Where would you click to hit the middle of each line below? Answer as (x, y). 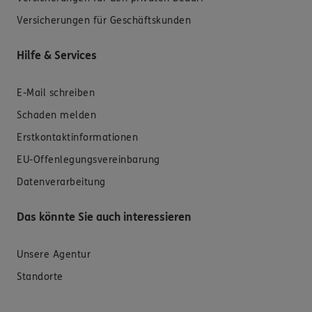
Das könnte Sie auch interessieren (104, 217)
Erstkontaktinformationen (77, 137)
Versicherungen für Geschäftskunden (104, 20)
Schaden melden (56, 115)
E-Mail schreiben (56, 93)
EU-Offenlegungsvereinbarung (88, 159)
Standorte (40, 276)
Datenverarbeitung (61, 182)
